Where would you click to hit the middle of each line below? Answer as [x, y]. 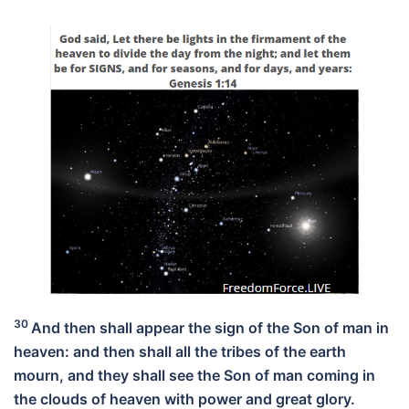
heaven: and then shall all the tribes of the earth [180, 351]
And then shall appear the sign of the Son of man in [210, 327]
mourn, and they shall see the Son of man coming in [194, 375]
